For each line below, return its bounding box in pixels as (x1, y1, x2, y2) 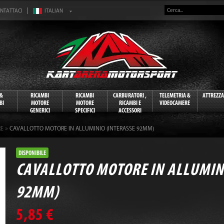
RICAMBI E (118, 99, 141, 106)
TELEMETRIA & (159, 91, 190, 99)
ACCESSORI (118, 106, 141, 114)
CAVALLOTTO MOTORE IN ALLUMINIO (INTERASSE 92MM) (9, 125, 154, 132)
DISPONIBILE (18, 149, 46, 156)
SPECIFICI (74, 106, 95, 114)
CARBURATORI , (113, 91, 146, 99)
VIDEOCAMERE (159, 99, 190, 106)
